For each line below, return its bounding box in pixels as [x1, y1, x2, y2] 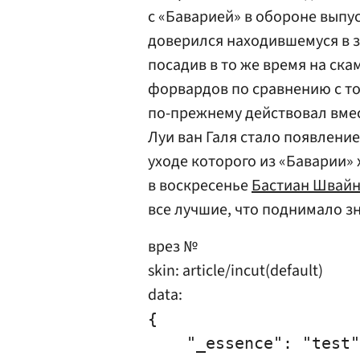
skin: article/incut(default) [148, 260, 323, 282]
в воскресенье [148, 174, 252, 197]
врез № [148, 235, 198, 258]
